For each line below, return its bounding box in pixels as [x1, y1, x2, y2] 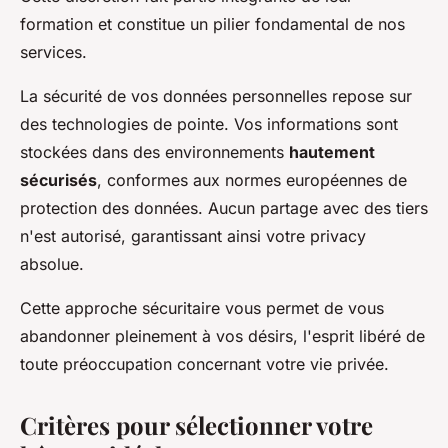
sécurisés [20, 169, 97, 190]
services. [20, 41, 87, 62]
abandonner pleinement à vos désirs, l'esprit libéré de [20, 325, 425, 346]
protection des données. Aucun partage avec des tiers [20, 197, 428, 218]
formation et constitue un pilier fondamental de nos [20, 13, 405, 34]
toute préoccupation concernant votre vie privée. [20, 353, 389, 374]
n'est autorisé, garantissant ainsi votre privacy [20, 225, 366, 246]
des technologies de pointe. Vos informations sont [20, 113, 398, 134]
